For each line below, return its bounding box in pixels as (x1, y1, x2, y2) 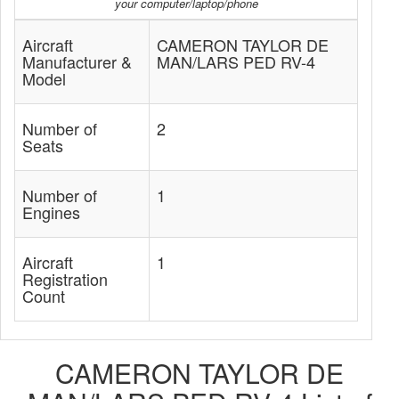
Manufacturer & (22, 50, 132, 73)
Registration (22, 267, 108, 290)
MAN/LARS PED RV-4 (157, 50, 315, 73)
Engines (22, 200, 80, 224)
